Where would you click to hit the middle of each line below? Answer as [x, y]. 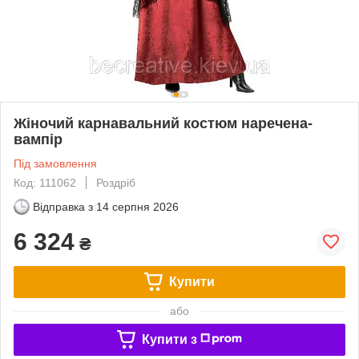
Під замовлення [55, 163]
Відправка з [63, 206]
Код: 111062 [45, 182]
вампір [38, 139]
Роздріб [116, 182]
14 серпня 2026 [137, 206]
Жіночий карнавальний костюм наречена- [163, 123]
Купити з [169, 339]
